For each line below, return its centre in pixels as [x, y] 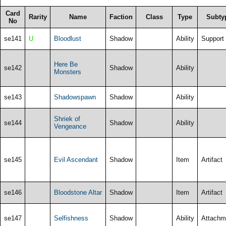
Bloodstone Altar [78, 192]
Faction [121, 17]
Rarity [38, 17]
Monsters [67, 72]
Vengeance [70, 126]
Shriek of [67, 119]
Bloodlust [67, 38]
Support [212, 38]
